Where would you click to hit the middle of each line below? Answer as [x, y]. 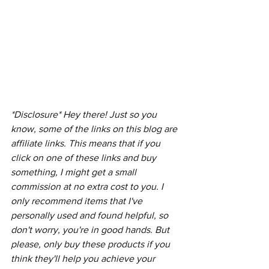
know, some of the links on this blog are [95, 129]
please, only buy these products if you [92, 244]
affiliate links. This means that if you [87, 143]
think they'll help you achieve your [84, 258]
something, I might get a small [75, 172]
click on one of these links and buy [85, 158]
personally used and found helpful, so [91, 215]
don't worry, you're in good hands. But [91, 230]
